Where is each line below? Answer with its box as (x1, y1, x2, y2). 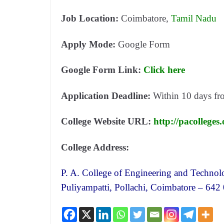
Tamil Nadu (171, 13, 216, 23)
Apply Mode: (61, 38, 118, 49)
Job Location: (61, 13, 121, 23)
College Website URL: (61, 116, 153, 126)
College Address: (61, 141, 129, 152)
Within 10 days (153, 90, 214, 101)
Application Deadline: (61, 90, 153, 101)
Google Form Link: (61, 64, 143, 75)
